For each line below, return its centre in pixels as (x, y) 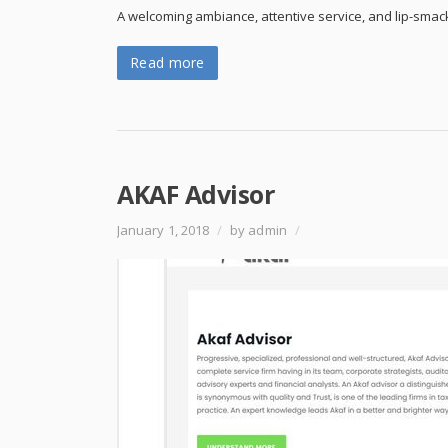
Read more (167, 62)
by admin (258, 230)
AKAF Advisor (195, 194)
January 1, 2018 (165, 230)
